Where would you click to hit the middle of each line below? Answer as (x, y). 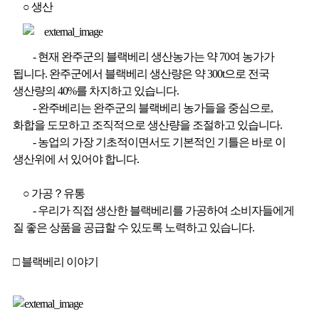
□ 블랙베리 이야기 (55, 261)
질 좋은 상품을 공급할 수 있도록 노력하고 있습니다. (133, 227)
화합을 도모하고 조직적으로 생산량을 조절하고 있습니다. (147, 125)
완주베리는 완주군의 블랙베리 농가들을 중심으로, (155, 108)
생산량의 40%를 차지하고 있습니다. (95, 90)
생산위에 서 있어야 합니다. (75, 159)
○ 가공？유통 (53, 193)
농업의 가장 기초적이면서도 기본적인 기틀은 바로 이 (161, 142)
